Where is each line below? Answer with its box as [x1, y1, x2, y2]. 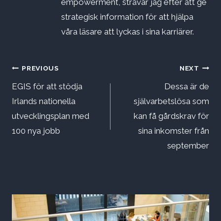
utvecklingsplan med [12, 111, 89, 121]
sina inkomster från [138, 126, 209, 136]
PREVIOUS [22, 64, 59, 72]
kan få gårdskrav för [134, 111, 209, 121]
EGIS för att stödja [12, 81, 82, 92]
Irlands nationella [12, 96, 75, 107]
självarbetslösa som [134, 96, 209, 107]
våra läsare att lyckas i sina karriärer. [61, 27, 194, 37]
